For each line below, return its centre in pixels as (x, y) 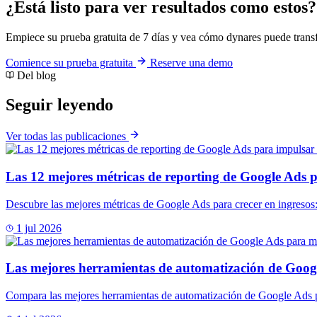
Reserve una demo (191, 62)
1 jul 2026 (38, 228)
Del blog (35, 75)
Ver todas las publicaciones (67, 137)
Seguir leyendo (59, 105)
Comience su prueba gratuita (71, 62)
